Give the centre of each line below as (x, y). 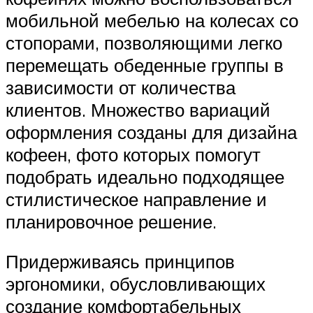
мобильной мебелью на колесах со (152, 20)
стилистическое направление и (136, 199)
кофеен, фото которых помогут (133, 154)
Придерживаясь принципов (120, 262)
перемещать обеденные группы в (145, 65)
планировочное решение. (111, 221)
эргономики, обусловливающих (136, 284)
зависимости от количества (121, 87)
